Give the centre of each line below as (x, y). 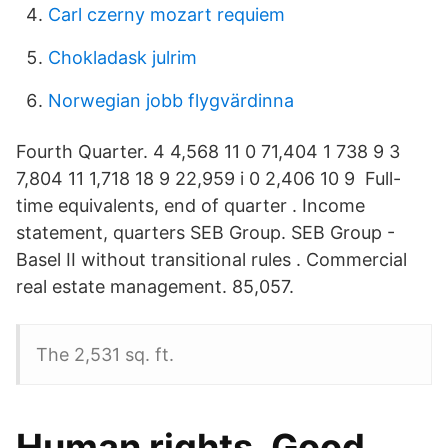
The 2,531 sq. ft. (105, 354)
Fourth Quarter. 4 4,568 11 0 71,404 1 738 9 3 (208, 151)
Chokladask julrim (122, 57)
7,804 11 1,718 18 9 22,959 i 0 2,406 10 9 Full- (208, 178)
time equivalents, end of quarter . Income (190, 205)
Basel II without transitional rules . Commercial (211, 259)
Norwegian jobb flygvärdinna (171, 100)
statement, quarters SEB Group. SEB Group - (205, 232)
